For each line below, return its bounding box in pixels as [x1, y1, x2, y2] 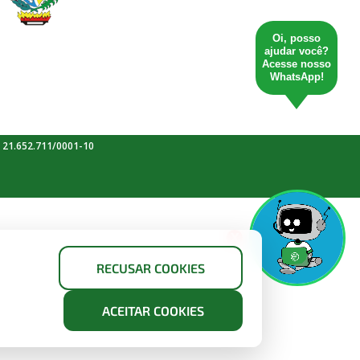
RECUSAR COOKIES [96, 260, 205, 276]
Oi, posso [272, 32, 321, 44]
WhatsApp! [269, 71, 324, 83]
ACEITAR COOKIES [102, 303, 204, 318]
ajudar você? [264, 45, 329, 57]
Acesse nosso [262, 58, 331, 70]
